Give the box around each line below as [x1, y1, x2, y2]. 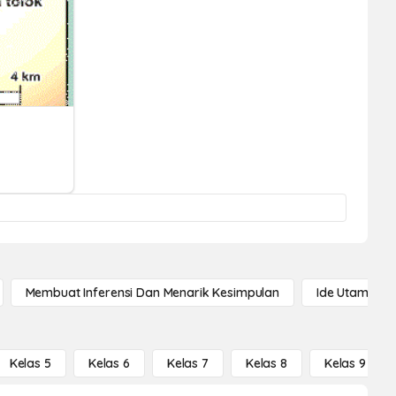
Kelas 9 [324, 355, 366, 371]
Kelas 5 [9, 355, 51, 371]
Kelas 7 [166, 355, 209, 371]
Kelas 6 [88, 355, 130, 371]
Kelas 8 [245, 355, 287, 371]
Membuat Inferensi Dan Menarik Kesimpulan [25, 285, 279, 301]
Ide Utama [316, 285, 377, 301]
